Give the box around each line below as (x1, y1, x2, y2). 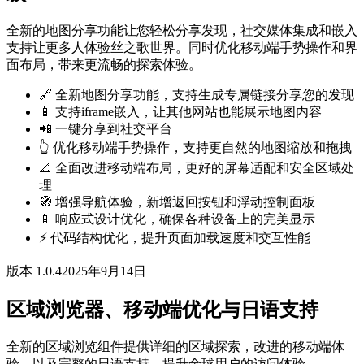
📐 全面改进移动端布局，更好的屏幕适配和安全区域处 (39, 161, 354, 175)
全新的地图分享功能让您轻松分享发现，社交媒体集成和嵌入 (6, 24, 357, 38)
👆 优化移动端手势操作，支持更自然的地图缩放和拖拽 (39, 141, 352, 155)
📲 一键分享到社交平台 (39, 122, 172, 136)
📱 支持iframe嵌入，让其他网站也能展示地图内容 (39, 105, 322, 119)
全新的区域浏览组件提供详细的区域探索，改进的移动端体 (6, 340, 344, 353)
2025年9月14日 (62, 264, 146, 279)
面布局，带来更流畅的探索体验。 (6, 58, 201, 72)
